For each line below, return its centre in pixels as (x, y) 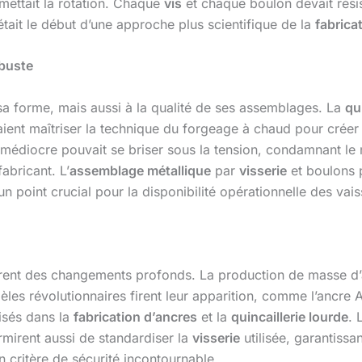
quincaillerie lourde (290, 316)
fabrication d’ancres (135, 316)
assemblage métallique (140, 170)
